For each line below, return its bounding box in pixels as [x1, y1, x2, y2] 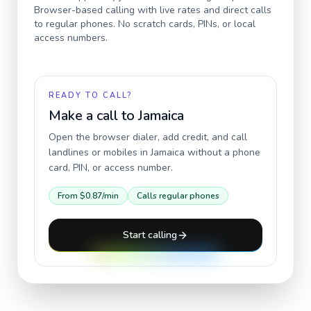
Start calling [123, 228, 177, 242]
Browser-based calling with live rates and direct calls [34, 3, 271, 17]
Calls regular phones [137, 190, 219, 201]
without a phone [185, 146, 260, 159]
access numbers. [34, 31, 108, 44]
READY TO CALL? [49, 90, 132, 101]
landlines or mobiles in [49, 146, 151, 159]
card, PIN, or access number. [49, 161, 173, 174]
